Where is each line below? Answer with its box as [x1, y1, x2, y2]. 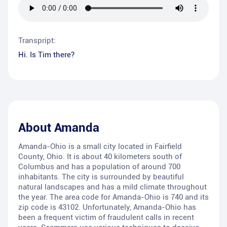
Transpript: [18, 36, 56, 46]
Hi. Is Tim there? [18, 50, 74, 60]
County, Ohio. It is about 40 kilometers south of [18, 152, 182, 162]
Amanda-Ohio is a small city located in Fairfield [18, 142, 182, 152]
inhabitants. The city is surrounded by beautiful [18, 172, 184, 182]
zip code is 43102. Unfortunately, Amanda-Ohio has [18, 203, 196, 212]
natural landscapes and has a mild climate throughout [18, 182, 207, 192]
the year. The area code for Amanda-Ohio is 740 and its [18, 193, 209, 202]
